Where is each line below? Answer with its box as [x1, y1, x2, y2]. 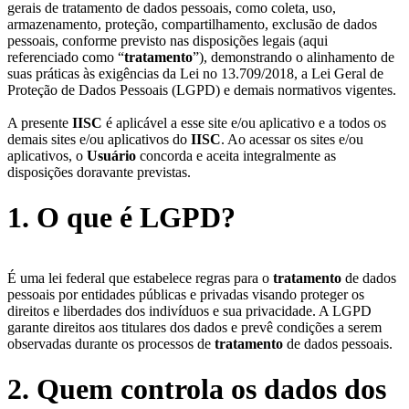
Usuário [87, 148, 136, 164]
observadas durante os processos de [7, 336, 215, 352]
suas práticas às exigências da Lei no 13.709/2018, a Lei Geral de [7, 66, 383, 82]
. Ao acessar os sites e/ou [221, 131, 363, 148]
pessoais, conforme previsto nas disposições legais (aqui [7, 33, 328, 49]
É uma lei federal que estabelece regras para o [7, 270, 273, 287]
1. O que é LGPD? [7, 200, 236, 234]
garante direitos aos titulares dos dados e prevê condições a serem [7, 320, 382, 336]
